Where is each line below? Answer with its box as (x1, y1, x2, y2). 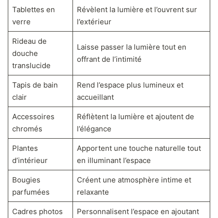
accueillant (76, 92, 114, 102)
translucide (12, 60, 51, 70)
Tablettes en (12, 4, 55, 14)
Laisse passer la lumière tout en (76, 42, 186, 52)
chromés (12, 124, 42, 133)
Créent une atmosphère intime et (76, 175, 191, 184)
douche (12, 48, 38, 58)
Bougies (12, 175, 40, 184)
